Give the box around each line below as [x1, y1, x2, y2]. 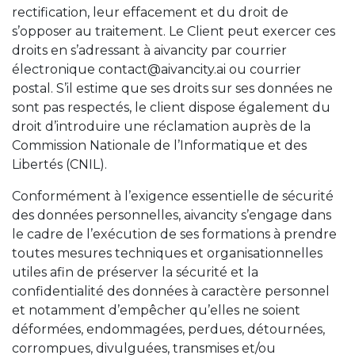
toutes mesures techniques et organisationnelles [12, 246, 323, 261]
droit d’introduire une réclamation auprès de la [12, 119, 311, 134]
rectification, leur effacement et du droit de [12, 5, 288, 20]
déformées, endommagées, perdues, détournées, [12, 322, 325, 337]
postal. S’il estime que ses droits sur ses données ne [12, 81, 333, 96]
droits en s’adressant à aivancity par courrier [12, 43, 287, 58]
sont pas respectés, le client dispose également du [12, 100, 330, 115]
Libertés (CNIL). [12, 157, 107, 172]
